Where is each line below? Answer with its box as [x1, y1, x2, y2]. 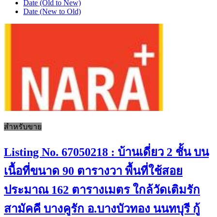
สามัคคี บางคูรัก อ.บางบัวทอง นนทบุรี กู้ [4, 202, 200, 215]
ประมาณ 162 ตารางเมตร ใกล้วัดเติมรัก [4, 183, 200, 196]
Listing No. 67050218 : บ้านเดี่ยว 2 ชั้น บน [4, 145, 209, 158]
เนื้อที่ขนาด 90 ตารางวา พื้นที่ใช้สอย [4, 164, 183, 177]
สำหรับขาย [4, 122, 42, 131]
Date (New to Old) [23, 7, 81, 15]
